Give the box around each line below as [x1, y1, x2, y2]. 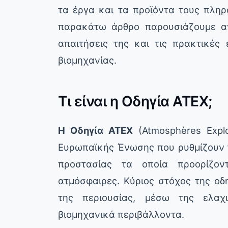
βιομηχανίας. [58, 54, 117, 66]
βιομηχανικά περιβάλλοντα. [58, 209, 184, 220]
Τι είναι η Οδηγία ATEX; [58, 93, 212, 110]
